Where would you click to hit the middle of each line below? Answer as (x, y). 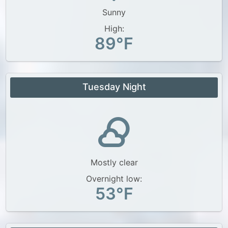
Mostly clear (114, 162)
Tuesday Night (114, 87)
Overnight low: (114, 179)
